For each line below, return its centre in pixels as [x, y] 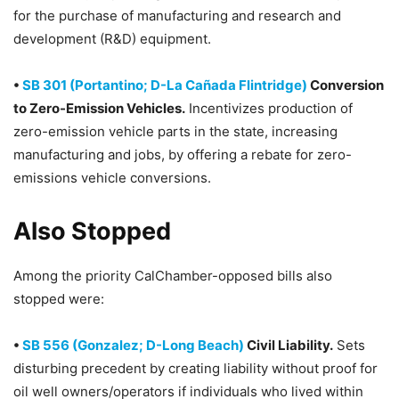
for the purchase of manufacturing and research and [177, 16]
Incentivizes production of [269, 108]
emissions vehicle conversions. [112, 178]
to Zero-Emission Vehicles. [99, 108]
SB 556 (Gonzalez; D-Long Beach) [133, 345]
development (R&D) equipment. [112, 39]
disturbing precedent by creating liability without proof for [195, 368]
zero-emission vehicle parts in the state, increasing [175, 131]
